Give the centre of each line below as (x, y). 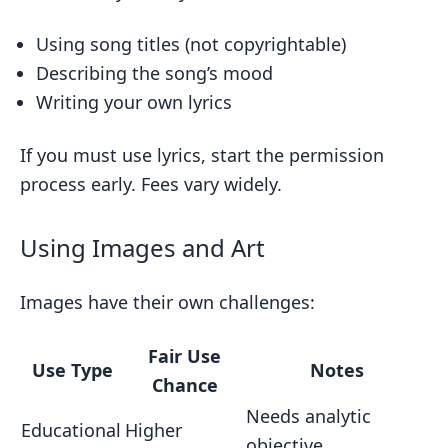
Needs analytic (308, 416)
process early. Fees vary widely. (151, 184)
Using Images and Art (142, 247)
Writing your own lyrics (134, 102)
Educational (71, 430)
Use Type (72, 370)
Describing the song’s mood (154, 73)
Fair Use (184, 356)
